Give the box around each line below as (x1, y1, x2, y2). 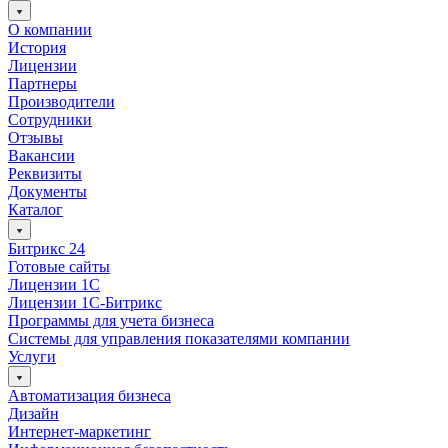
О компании (8, 20, 92, 38)
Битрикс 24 (8, 239, 85, 257)
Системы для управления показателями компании (8, 329, 350, 347)
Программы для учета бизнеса (8, 311, 214, 329)
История (8, 38, 66, 56)
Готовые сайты (8, 257, 110, 275)
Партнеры (8, 74, 77, 92)
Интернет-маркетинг (8, 422, 151, 440)
